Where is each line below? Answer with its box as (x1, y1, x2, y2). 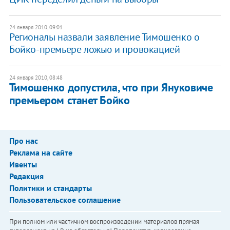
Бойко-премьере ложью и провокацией (9, 42, 180, 56)
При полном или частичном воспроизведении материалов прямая (9, 217, 199, 226)
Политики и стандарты (9, 182, 92, 193)
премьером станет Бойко (9, 92, 130, 107)
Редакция (9, 170, 44, 181)
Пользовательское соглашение (9, 194, 121, 205)
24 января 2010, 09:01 (9, 23, 63, 31)
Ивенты (9, 159, 37, 169)
